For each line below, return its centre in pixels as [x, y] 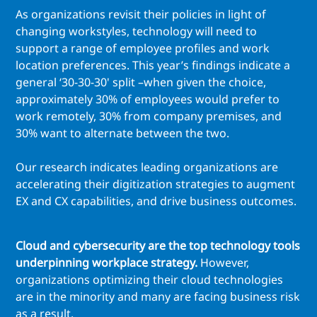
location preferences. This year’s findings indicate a [153, 65]
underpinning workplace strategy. [108, 263]
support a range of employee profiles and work [143, 48]
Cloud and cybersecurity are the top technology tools [158, 246]
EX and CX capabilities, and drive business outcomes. [156, 201]
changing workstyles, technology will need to [136, 31]
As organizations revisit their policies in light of [141, 15]
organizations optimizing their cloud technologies [149, 280]
